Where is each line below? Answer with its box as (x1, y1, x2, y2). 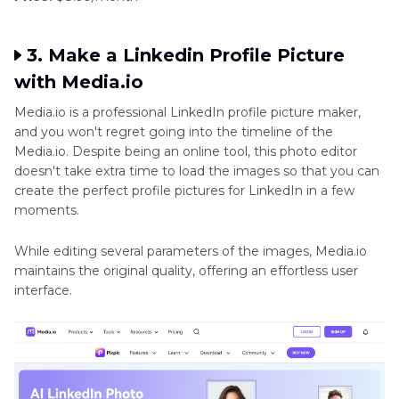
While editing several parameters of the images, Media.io (14, 242, 367, 259)
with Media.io (14, 70, 143, 93)
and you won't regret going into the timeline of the (14, 123, 333, 140)
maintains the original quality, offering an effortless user (14, 262, 358, 279)
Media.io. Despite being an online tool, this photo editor (14, 142, 357, 159)
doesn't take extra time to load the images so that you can (14, 162, 379, 179)
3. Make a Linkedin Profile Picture (27, 44, 345, 66)
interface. (14, 281, 72, 298)
